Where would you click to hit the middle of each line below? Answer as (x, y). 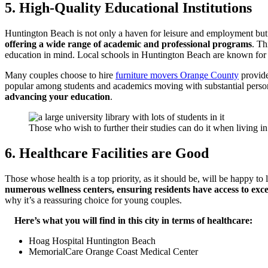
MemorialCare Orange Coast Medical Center (113, 251)
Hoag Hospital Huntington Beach (92, 240)
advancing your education (57, 96)
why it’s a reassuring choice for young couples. (93, 200)
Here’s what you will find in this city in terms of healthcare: (129, 220)
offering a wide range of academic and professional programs (128, 44)
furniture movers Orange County (177, 75)
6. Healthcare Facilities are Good (107, 153)
